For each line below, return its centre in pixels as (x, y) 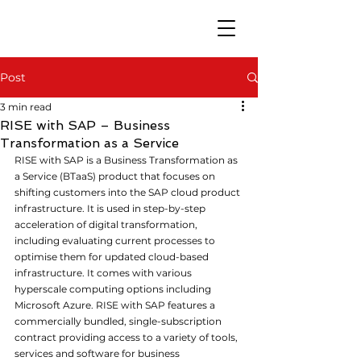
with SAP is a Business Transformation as (139, 160)
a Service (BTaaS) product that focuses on (116, 176)
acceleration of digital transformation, (107, 224)
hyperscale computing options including (114, 289)
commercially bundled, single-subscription (119, 321)
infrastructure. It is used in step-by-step (111, 208)
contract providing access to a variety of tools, (127, 337)
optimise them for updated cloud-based (113, 257)
